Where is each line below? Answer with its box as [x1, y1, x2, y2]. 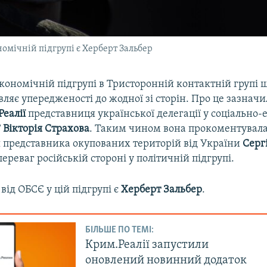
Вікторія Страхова [3, 123, 90, 135]
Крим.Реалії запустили [85, 239, 209, 252]
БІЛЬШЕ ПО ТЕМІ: [85, 225, 154, 235]
